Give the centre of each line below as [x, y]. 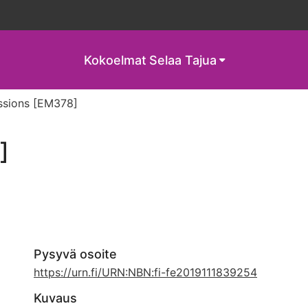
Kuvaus [55, 298]
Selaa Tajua [183, 60]
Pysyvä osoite [75, 254]
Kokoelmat [115, 60]
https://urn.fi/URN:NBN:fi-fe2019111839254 [145, 272]
